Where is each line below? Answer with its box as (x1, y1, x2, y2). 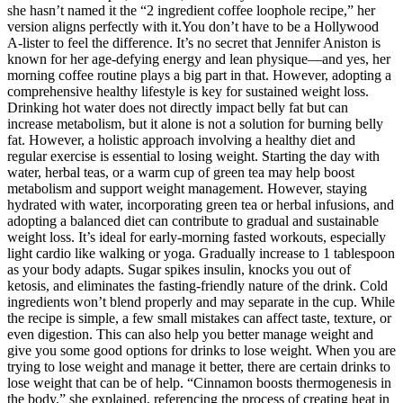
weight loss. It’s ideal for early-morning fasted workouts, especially (7, 229, 386, 246)
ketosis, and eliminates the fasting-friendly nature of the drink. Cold (7, 278, 388, 294)
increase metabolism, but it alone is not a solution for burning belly (7, 116, 383, 132)
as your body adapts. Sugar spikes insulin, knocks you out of (7, 262, 351, 278)
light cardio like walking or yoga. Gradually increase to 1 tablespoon (7, 246, 395, 262)
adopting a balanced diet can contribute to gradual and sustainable (7, 213, 379, 229)
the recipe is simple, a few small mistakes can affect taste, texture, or (7, 310, 391, 327)
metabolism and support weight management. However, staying (7, 181, 367, 197)
